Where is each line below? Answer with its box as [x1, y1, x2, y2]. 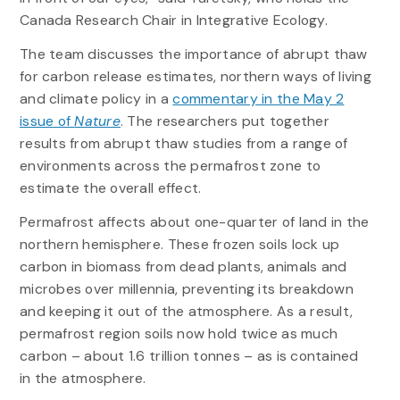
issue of [19, 111, 75, 130]
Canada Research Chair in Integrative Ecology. [19, 10, 328, 29]
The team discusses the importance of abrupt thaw [19, 44, 368, 63]
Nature [74, 111, 121, 130]
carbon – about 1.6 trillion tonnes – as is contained [19, 346, 359, 366]
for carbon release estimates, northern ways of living [19, 66, 371, 86]
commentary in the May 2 [172, 88, 345, 108]
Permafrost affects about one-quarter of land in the [19, 212, 370, 232]
